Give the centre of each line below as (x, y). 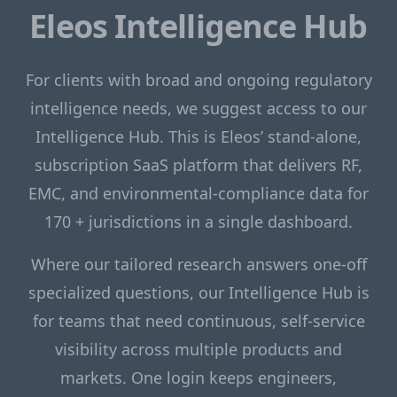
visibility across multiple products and (198, 349)
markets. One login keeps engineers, (198, 377)
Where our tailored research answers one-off (198, 264)
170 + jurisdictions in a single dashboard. (198, 221)
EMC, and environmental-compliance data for (198, 193)
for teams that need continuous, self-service (198, 320)
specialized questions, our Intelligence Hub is (198, 292)
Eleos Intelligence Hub (198, 26)
